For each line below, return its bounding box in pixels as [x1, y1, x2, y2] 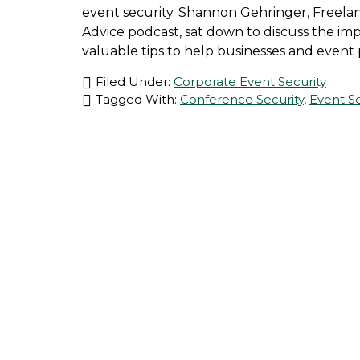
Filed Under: [96, 74, 174, 90]
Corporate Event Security [174, 74, 326, 90]
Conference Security [180, 92, 304, 108]
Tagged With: [96, 92, 180, 108]
